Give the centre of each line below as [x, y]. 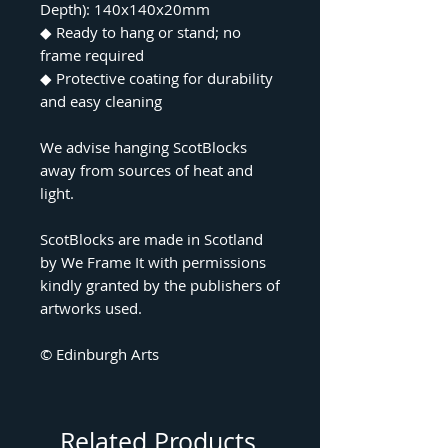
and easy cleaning [101, 101]
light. [57, 193]
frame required [92, 55]
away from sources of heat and [146, 170]
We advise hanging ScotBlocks [143, 147]
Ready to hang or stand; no [146, 32]
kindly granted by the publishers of [160, 285]
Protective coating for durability [162, 78]
